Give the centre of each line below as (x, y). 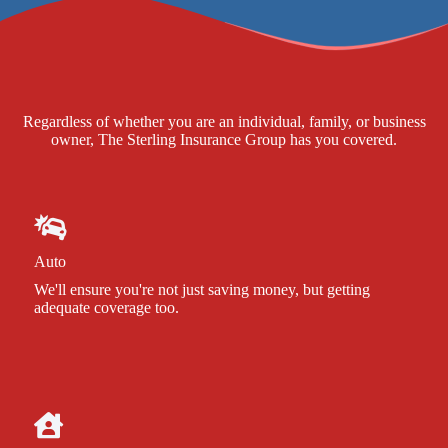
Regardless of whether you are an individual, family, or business (224, 121)
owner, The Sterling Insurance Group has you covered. (224, 139)
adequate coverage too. (106, 307)
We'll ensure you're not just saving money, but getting (202, 289)
